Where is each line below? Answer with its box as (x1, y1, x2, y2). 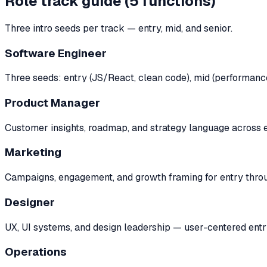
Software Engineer (5, 45, 107, 61)
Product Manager (5, 95, 100, 110)
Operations (5, 244, 67, 260)
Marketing (5, 145, 61, 160)
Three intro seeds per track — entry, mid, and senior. (5, 21, 232, 35)
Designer (5, 194, 55, 210)
